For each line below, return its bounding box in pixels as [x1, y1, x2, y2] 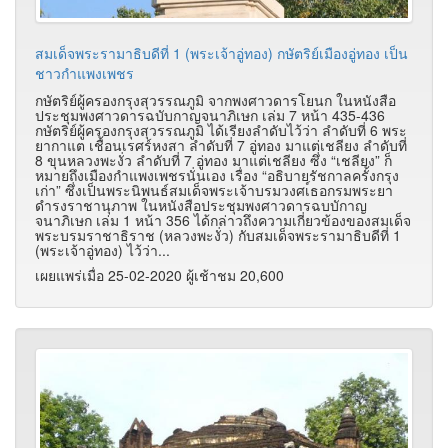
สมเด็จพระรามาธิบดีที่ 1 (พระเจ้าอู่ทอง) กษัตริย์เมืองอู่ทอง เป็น [35, 42, 408, 63]
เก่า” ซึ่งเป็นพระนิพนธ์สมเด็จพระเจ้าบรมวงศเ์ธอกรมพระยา [35, 179, 393, 200]
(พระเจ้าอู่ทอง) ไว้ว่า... [35, 239, 170, 260]
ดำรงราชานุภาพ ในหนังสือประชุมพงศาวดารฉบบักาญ [35, 194, 367, 215]
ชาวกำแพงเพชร [35, 62, 134, 83]
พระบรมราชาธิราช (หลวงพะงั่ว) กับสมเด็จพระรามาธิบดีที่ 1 [35, 224, 401, 245]
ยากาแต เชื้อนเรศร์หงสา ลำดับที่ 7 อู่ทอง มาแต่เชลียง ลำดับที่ [35, 134, 407, 155]
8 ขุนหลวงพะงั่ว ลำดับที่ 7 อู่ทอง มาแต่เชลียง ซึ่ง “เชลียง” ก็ [35, 149, 392, 170]
